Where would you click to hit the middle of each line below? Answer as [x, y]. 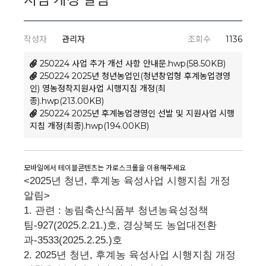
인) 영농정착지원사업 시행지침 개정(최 [98, 88]
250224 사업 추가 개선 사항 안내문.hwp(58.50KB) [133, 64]
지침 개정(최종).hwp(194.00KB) [89, 126]
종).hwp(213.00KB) [67, 101]
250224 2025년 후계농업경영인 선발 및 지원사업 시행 [137, 113]
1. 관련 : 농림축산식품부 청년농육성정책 [116, 210]
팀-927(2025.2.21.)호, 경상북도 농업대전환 [120, 225]
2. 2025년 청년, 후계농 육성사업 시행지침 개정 [130, 255]
